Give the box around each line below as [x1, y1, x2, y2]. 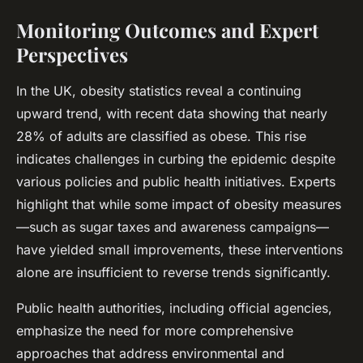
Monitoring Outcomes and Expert [16, 17, 318, 44]
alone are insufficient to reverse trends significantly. [16, 264, 331, 281]
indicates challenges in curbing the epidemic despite [16, 151, 335, 168]
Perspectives [16, 41, 128, 68]
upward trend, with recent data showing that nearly [16, 105, 327, 122]
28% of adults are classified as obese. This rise [16, 128, 306, 145]
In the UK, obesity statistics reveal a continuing [16, 83, 301, 100]
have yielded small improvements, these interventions [16, 241, 343, 258]
